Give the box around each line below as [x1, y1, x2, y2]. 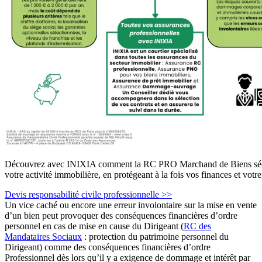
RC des [184, 220, 211, 231]
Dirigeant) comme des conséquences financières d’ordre [5, 242, 211, 252]
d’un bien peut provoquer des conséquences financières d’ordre [5, 210, 237, 220]
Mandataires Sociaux [5, 231, 82, 242]
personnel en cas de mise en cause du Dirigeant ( [5, 220, 184, 231]
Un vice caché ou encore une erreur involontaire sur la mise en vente [5, 199, 257, 210]
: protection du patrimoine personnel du [82, 231, 229, 242]
